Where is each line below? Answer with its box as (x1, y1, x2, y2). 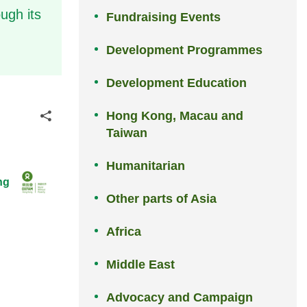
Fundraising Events (106, 10, 221, 25)
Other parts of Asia (106, 192, 217, 206)
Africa (106, 225, 142, 239)
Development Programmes (106, 43, 263, 58)
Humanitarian (106, 159, 186, 173)
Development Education (106, 76, 247, 90)
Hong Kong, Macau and (106, 109, 244, 123)
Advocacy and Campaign (106, 291, 254, 305)
